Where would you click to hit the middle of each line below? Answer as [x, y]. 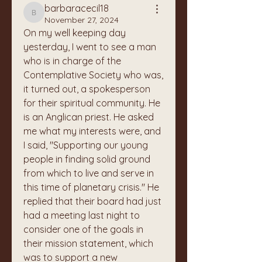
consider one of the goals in [83, 229]
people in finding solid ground [87, 159]
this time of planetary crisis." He [91, 187]
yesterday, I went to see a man [90, 47]
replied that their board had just [92, 201]
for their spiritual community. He [92, 103]
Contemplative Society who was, [93, 75]
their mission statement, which [88, 243]
